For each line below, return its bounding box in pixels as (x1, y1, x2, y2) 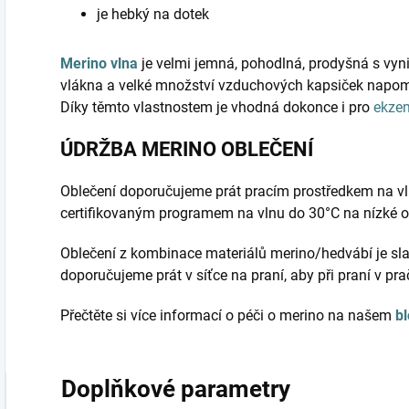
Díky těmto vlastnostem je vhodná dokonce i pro (60, 99, 373, 117)
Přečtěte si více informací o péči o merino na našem (60, 307, 395, 325)
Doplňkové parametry (61, 375, 290, 404)
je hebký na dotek (97, 5, 209, 24)
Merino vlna (60, 55, 138, 73)
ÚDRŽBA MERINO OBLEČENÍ (60, 138, 313, 162)
